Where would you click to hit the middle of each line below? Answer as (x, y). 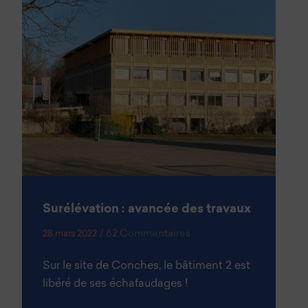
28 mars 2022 (70, 234)
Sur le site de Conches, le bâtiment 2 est (147, 266)
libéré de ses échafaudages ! (115, 284)
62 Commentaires (148, 234)
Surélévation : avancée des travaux (147, 210)
